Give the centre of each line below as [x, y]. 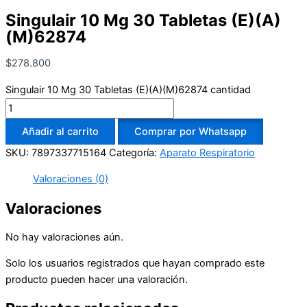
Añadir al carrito [60, 131]
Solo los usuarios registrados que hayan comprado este [135, 263]
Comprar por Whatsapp [191, 131]
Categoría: [134, 152]
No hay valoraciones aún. [64, 237]
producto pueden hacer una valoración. [97, 280]
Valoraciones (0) [71, 179]
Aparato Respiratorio [207, 152]
